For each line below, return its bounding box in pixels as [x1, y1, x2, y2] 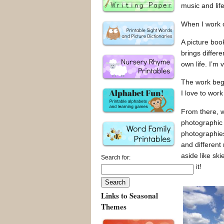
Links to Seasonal [101, 190, 158, 201]
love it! [181, 162, 201, 170]
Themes [101, 201, 126, 212]
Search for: [101, 154, 130, 161]
